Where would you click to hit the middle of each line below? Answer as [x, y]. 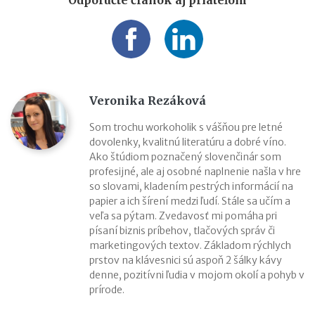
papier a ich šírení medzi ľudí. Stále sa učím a [190, 201]
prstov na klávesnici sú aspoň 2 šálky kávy [186, 260]
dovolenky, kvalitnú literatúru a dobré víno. [188, 142]
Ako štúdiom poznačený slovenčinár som [185, 156]
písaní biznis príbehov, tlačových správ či [182, 230]
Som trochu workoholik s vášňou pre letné [186, 127]
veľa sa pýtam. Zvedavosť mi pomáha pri [183, 216]
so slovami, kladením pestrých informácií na [191, 186]
